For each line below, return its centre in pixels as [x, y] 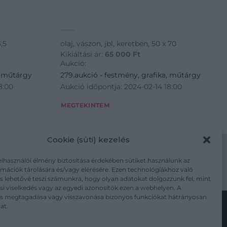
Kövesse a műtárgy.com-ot [113, 214]
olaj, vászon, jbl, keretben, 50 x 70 [119, 44]
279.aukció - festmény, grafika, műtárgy [131, 75]
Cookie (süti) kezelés [89, 139]
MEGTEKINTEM [85, 106]
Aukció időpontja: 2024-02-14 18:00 [121, 86]
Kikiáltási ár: [83, 54]
